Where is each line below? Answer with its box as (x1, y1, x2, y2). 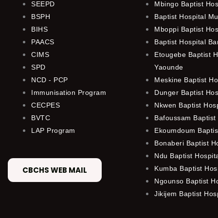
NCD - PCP (31, 76, 68, 84)
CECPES (31, 101, 60, 109)
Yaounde (154, 63, 183, 72)
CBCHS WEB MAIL (22, 165, 87, 176)
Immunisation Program (31, 89, 106, 97)
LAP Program (31, 127, 75, 135)
